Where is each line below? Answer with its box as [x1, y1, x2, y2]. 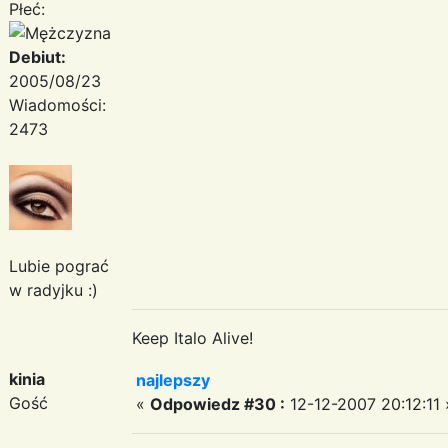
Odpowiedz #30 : [150, 393, 285, 414]
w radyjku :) [9, 279, 98, 300]
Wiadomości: [9, 94, 106, 115]
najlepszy [136, 369, 210, 390]
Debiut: [9, 46, 66, 67]
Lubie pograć [9, 255, 109, 276]
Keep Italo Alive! [132, 327, 253, 348]
